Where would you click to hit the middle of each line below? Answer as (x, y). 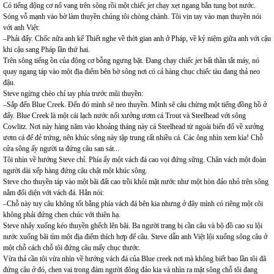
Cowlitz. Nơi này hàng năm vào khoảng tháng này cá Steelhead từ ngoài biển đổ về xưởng (133, 127)
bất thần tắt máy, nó (231, 61)
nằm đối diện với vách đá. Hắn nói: (54, 193)
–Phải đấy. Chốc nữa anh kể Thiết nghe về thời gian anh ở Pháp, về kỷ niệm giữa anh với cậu (137, 39)
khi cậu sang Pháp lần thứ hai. (46, 50)
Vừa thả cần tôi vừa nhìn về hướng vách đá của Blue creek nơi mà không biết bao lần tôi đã (135, 259)
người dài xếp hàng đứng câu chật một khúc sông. (75, 171)
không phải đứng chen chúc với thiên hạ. (62, 215)
